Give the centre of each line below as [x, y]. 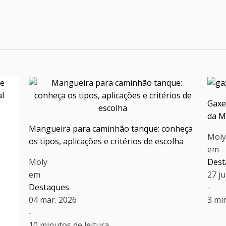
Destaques [49, 187]
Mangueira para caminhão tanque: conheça [110, 129]
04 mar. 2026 [52, 200]
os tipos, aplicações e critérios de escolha [106, 142]
